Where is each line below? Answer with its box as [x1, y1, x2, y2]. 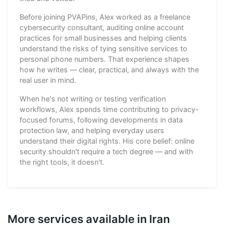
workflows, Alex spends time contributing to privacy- [20, 104, 199, 114]
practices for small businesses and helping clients [20, 33, 187, 42]
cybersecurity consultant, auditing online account [20, 23, 184, 32]
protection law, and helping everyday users [20, 126, 164, 135]
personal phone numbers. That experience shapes [20, 54, 189, 63]
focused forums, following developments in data [20, 115, 183, 124]
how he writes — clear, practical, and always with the [20, 65, 199, 74]
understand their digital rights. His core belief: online [20, 136, 194, 145]
